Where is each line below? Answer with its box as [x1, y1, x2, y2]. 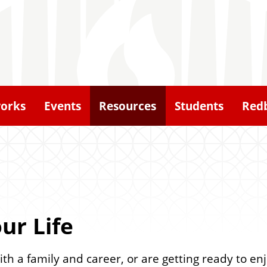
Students [174, 98, 223, 114]
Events [44, 98, 81, 114]
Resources [99, 98, 157, 114]
